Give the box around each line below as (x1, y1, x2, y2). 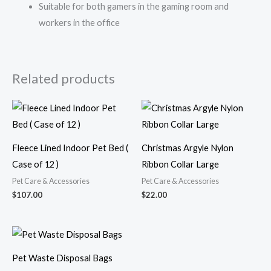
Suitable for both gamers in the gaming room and (38, 1, 229, 12)
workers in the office (38, 18, 120, 28)
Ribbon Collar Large (142, 158, 219, 169)
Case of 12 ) (12, 158, 59, 169)
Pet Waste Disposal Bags (12, 252, 113, 263)
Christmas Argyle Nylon (142, 142, 233, 153)
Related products (12, 70, 115, 87)
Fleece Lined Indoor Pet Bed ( (12, 142, 128, 153)
